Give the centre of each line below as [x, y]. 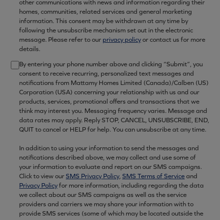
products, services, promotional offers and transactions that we [109, 101]
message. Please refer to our [61, 40]
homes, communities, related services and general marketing [106, 12]
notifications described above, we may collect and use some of [108, 157]
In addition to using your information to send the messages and [109, 148]
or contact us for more [173, 40]
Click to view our [42, 176]
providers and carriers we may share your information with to [106, 204]
